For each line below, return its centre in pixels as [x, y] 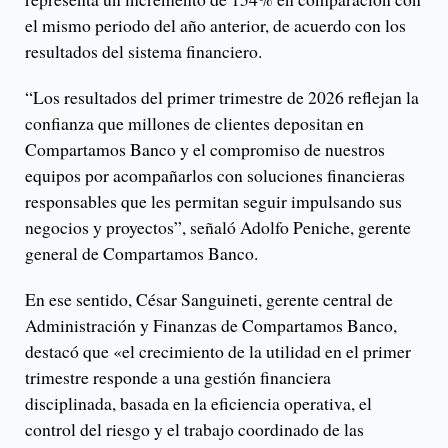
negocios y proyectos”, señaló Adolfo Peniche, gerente [218, 226]
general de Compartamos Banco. [141, 252]
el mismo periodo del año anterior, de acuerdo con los [215, 24]
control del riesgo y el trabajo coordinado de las [194, 428]
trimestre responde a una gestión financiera [178, 376]
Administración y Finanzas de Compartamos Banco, [211, 324]
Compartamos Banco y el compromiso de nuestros [205, 148]
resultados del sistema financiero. [143, 50]
